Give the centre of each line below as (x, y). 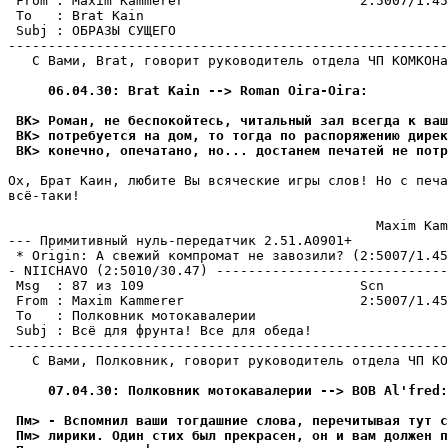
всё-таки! (44, 195)
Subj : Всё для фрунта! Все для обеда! (160, 330)
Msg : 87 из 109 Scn (196, 285)
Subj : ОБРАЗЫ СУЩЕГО (92, 30)
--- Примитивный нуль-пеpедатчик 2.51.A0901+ (180, 240)
